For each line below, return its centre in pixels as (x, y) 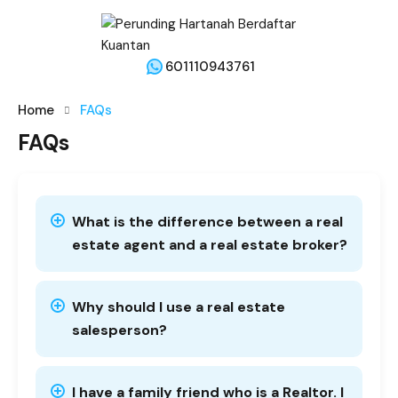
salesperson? (119, 330)
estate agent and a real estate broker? (210, 245)
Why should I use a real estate (179, 307)
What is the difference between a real (207, 222)
